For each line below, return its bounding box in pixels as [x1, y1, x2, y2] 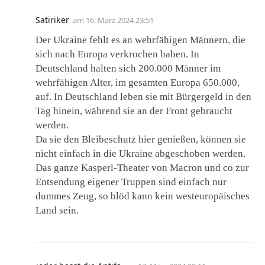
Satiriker [35, 14, 69, 25]
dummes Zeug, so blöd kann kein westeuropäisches [35, 190, 250, 202]
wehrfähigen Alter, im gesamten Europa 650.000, [35, 77, 240, 88]
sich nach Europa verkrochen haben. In [35, 49, 199, 60]
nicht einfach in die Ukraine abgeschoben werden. [35, 148, 245, 159]
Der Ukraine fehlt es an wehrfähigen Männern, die [35, 34, 245, 46]
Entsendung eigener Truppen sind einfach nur [35, 176, 227, 188]
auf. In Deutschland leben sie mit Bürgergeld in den [35, 91, 251, 102]
